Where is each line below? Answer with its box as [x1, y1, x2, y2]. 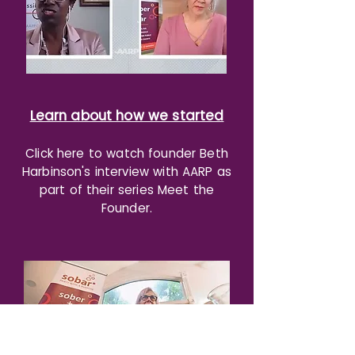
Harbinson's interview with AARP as [21, 163, 232, 180]
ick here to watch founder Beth [37, 145, 228, 162]
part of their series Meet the [39, 181, 215, 198]
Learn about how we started [29, 106, 224, 125]
